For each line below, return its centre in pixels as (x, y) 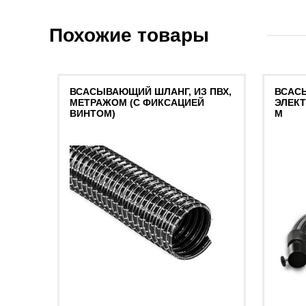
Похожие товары (129, 35)
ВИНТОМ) (93, 113)
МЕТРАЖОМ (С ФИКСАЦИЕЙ (137, 102)
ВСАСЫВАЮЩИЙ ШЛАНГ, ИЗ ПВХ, (151, 91)
